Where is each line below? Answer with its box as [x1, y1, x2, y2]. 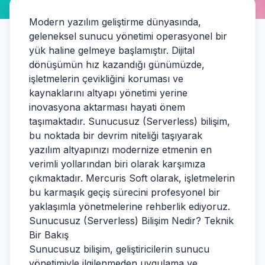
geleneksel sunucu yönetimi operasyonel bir [29, 30, 227, 42]
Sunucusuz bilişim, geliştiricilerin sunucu [29, 243, 209, 255]
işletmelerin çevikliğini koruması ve [29, 73, 183, 85]
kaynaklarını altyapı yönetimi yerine [29, 87, 188, 99]
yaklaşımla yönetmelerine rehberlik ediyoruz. [29, 201, 230, 212]
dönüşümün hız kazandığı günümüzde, [29, 59, 205, 70]
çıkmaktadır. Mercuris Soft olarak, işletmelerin [29, 172, 235, 184]
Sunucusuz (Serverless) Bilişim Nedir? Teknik [29, 215, 234, 227]
